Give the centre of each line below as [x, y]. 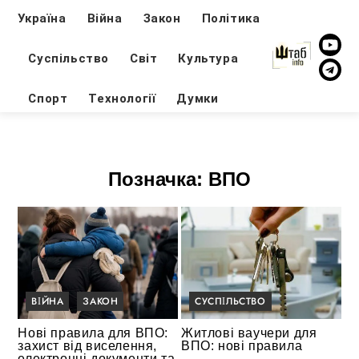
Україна [42, 18]
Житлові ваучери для [249, 333]
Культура [208, 58]
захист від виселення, [88, 345]
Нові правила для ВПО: [93, 333]
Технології [122, 98]
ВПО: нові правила [242, 345]
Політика [231, 18]
